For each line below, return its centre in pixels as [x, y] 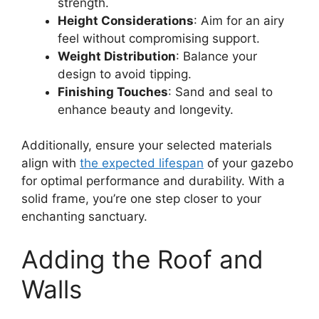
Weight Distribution [117, 56]
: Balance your [216, 56]
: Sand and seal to [220, 91]
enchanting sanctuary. [84, 217]
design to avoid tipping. [125, 74]
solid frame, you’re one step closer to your [141, 199]
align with [51, 163]
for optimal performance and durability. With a [153, 181]
